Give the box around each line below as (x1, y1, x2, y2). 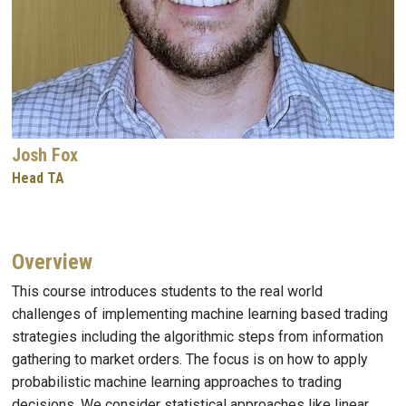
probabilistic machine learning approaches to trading (12, 373, 342, 391)
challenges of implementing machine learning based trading (12, 305, 388, 323)
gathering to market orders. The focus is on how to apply (12, 351, 368, 368)
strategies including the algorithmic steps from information (12, 328, 383, 345)
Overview (12, 249, 92, 275)
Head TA (12, 169, 64, 187)
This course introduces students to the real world (12, 283, 323, 300)
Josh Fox (12, 144, 78, 166)
